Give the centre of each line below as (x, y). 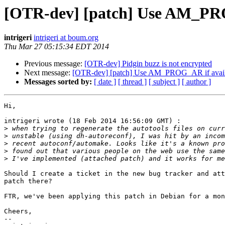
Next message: (48, 73)
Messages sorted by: (58, 82)
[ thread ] (132, 82)
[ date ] (105, 82)
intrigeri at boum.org (66, 38)
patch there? (28, 181)
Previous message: (54, 64)
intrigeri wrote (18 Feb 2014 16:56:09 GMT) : (92, 121)
